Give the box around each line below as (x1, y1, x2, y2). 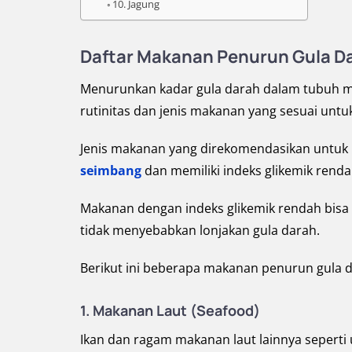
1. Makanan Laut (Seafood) (80, 300, 260, 320)
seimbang (80, 161, 141, 179)
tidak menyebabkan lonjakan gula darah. (80, 221, 320, 239)
